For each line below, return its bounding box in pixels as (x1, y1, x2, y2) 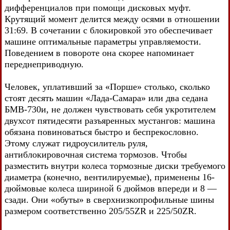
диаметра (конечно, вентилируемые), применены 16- (5, 171, 215, 182)
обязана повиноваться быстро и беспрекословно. (5, 126, 199, 137)
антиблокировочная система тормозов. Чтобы (5, 149, 187, 160)
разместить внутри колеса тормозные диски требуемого (5, 160, 225, 171)
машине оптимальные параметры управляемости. (5, 36, 201, 47)
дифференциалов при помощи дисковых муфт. (5, 2, 191, 13)
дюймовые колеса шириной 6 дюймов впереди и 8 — (5, 183, 217, 194)
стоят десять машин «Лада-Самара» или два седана (5, 92, 208, 103)
